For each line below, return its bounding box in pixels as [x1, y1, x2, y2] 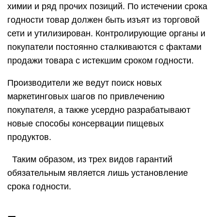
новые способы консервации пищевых [7, 119, 164, 128]
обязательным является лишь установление [7, 168, 188, 178]
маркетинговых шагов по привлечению [7, 92, 165, 101]
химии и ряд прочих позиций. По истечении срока [7, 1, 207, 11]
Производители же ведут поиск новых [7, 78, 162, 88]
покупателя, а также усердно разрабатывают [7, 105, 190, 115]
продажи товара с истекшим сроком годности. [7, 56, 194, 65]
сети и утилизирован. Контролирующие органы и [7, 29, 205, 38]
